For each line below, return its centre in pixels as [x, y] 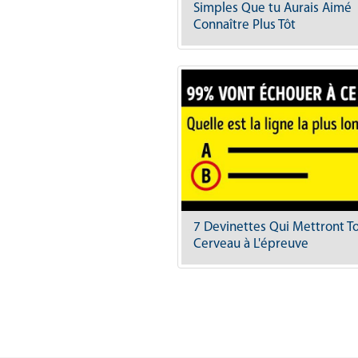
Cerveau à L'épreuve [251, 245]
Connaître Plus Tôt [245, 26]
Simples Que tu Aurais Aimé [272, 9]
